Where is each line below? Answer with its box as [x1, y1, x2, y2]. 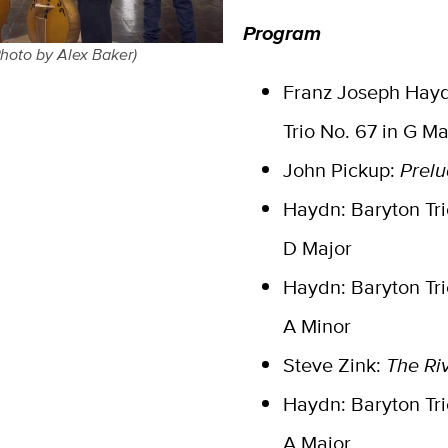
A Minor [283, 312, 352, 341]
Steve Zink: [283, 351, 387, 380]
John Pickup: [283, 156, 401, 185]
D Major [283, 234, 353, 263]
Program [243, 19, 322, 49]
